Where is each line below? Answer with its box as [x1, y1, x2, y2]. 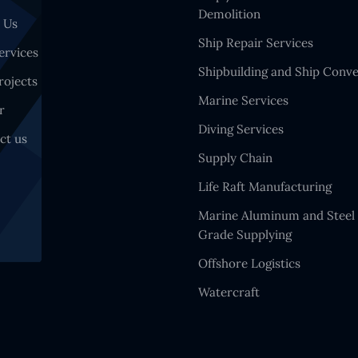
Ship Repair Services [198, 35, 313, 50]
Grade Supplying [198, 227, 292, 242]
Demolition [198, 6, 261, 22]
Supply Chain [198, 150, 272, 165]
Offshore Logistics [198, 256, 300, 271]
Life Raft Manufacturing [198, 179, 332, 194]
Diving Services [198, 121, 284, 137]
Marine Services [198, 93, 288, 108]
